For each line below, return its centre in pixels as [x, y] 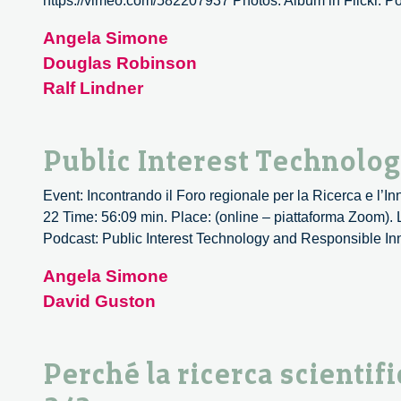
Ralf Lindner [93, 89]
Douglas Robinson [120, 64]
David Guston [99, 302]
